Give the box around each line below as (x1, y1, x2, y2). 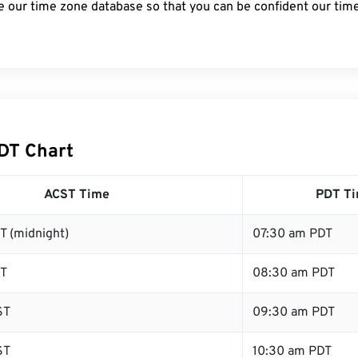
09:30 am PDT (253, 304, 335, 320)
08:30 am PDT (253, 265, 335, 281)
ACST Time (44, 187, 109, 203)
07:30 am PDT (253, 226, 332, 242)
